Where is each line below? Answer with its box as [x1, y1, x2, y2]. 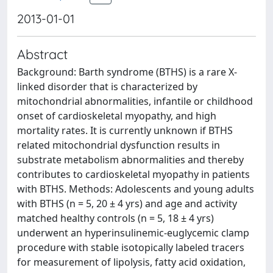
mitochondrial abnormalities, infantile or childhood [17, 94, 253, 108]
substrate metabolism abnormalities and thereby [17, 153, 244, 166]
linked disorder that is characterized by [17, 80, 197, 93]
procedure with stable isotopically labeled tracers [17, 241, 244, 254]
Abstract [17, 46, 68, 62]
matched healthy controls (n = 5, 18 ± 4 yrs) [17, 211, 214, 225]
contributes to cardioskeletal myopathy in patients [17, 168, 250, 181]
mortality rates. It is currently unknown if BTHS [17, 124, 233, 137]
